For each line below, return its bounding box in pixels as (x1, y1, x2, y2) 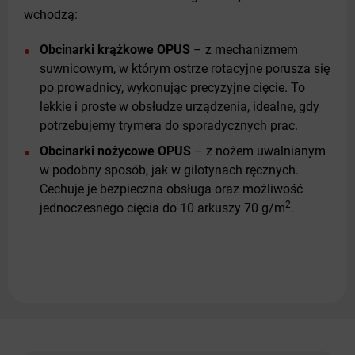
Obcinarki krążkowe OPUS (40, 42, 190, 58)
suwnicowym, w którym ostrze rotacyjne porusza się (40, 61, 330, 77)
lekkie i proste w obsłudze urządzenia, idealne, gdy (40, 99, 319, 115)
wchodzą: (24, 7, 78, 23)
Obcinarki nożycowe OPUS (40, 143, 191, 159)
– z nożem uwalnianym (191, 143, 326, 159)
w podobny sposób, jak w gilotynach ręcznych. (40, 162, 299, 178)
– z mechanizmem (190, 42, 298, 58)
